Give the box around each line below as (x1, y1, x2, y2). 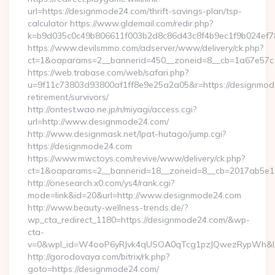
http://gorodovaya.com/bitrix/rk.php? (28, 251, 169, 262)
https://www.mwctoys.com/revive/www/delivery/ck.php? (28, 153, 245, 164)
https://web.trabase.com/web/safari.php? (28, 67, 188, 78)
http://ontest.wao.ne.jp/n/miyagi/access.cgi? (28, 104, 196, 115)
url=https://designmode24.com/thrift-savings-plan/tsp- (28, 6, 242, 17)
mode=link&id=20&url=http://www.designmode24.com (28, 190, 241, 201)
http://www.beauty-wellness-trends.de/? (28, 202, 188, 213)
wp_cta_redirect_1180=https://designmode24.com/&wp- (28, 214, 250, 225)
